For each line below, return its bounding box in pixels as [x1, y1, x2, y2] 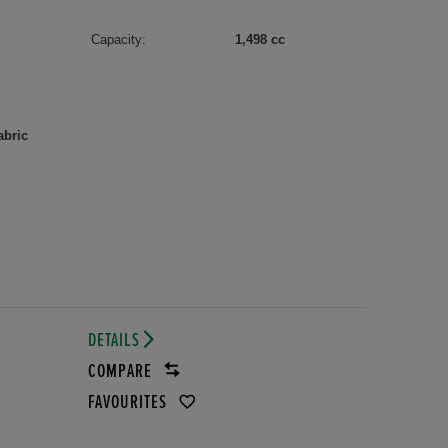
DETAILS [87, 330, 144, 350]
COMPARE [87, 361, 156, 381]
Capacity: [90, 31, 146, 47]
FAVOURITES [87, 392, 171, 412]
